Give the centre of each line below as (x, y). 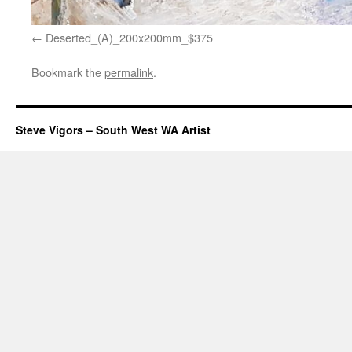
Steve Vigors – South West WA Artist (113, 130)
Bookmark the (68, 72)
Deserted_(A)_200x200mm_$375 (129, 38)
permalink (129, 72)
